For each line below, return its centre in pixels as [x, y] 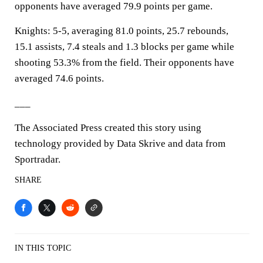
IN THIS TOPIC [43, 248]
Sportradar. [38, 159]
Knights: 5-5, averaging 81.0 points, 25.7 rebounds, [122, 31]
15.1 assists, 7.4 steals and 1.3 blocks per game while [124, 47]
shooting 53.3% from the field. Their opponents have [124, 63]
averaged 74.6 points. [59, 78]
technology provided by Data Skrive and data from [120, 144]
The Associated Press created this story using [108, 128]
